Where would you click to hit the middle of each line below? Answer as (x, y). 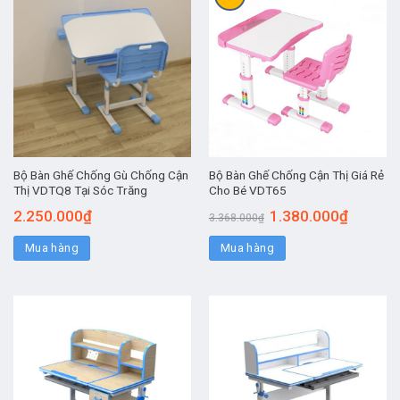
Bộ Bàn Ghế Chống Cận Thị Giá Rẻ (296, 175)
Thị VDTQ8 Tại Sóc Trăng (80, 191)
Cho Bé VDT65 (247, 191)
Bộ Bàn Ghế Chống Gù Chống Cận (100, 175)
